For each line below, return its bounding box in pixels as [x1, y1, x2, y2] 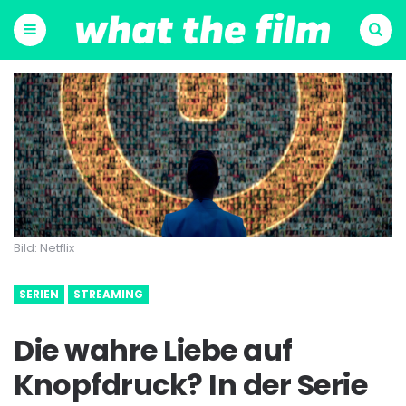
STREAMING [73, 286, 143, 303]
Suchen [348, 51, 401, 72]
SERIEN [19, 286, 59, 303]
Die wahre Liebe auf [14, 330, 293, 372]
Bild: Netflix [14, 239, 74, 257]
